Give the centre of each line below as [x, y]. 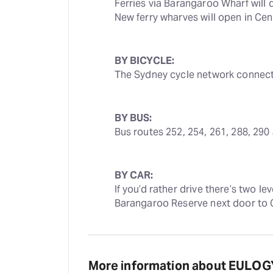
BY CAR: [134, 175]
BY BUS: [133, 118]
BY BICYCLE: [144, 61]
